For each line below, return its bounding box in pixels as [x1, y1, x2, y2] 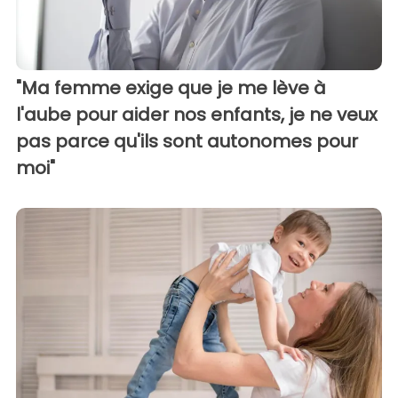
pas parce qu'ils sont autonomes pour [16, 129, 358, 155]
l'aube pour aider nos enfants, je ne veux [16, 102, 378, 128]
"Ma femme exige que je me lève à [16, 76, 326, 101]
